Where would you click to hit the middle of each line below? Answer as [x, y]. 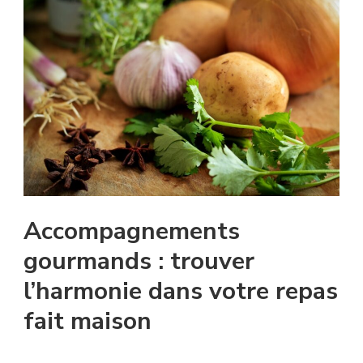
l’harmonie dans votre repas [181, 292]
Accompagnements [132, 232]
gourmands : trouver [139, 262]
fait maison [88, 322]
